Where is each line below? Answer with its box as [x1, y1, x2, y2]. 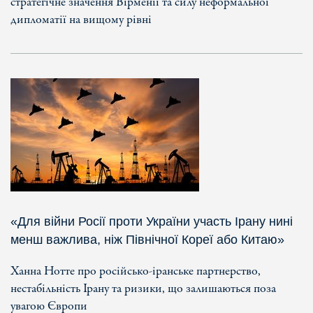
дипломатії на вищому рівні [10, 10, 152, 29]
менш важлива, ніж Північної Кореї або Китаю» [10, 232, 284, 247]
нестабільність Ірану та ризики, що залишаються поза [10, 279, 276, 298]
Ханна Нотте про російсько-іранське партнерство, [10, 262, 261, 280]
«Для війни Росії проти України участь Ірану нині [10, 214, 293, 228]
